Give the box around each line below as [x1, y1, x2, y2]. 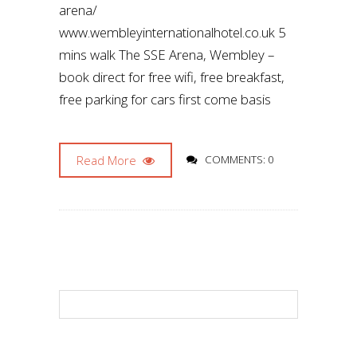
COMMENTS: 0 [205, 152, 274, 167]
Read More [76, 152, 139, 168]
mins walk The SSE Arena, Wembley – [59, 45, 274, 64]
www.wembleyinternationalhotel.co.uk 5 [59, 23, 286, 41]
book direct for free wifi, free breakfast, [59, 68, 284, 86]
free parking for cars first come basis [59, 90, 284, 108]
